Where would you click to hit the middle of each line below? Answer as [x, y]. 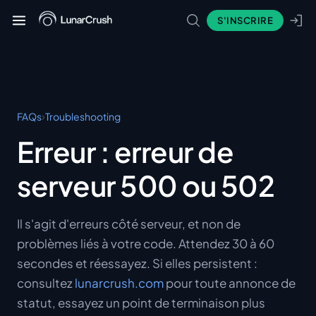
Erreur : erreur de [125, 151]
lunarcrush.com [119, 283]
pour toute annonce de [230, 283]
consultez [46, 283]
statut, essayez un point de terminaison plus [141, 303]
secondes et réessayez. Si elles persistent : [137, 263]
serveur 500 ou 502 [146, 185]
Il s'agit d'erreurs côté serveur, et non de [129, 224]
